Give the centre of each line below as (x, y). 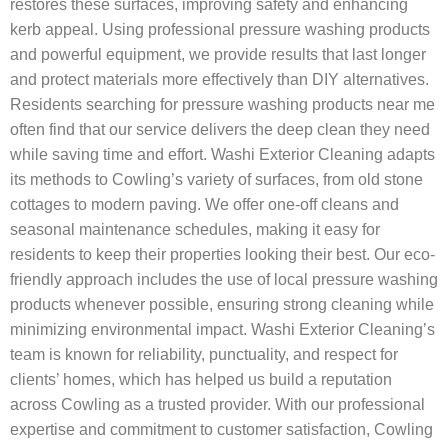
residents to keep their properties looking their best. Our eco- (222, 254)
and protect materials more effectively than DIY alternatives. (219, 79)
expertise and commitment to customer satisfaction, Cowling (221, 429)
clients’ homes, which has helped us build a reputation (201, 379)
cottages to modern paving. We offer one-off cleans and (204, 204)
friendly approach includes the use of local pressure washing (224, 279)
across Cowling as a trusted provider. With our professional (217, 404)
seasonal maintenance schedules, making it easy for (195, 229)
